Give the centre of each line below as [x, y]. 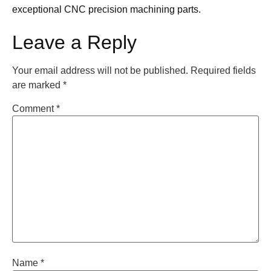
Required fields [223, 70]
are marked [38, 85]
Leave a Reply [74, 42]
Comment [34, 108]
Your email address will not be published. [100, 70]
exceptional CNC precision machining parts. [106, 10]
